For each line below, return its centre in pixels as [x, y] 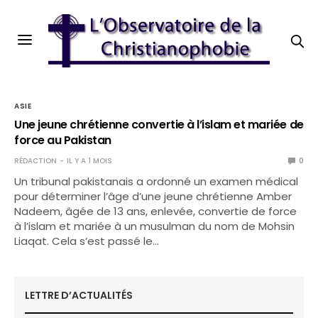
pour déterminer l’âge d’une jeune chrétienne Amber [153, 196]
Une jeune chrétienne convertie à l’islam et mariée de [159, 125]
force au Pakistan [63, 140]
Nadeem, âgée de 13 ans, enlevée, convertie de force [156, 211]
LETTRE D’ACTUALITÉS [79, 295]
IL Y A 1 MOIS [89, 161]
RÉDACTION [35, 161]
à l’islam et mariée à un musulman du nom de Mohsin [155, 226]
